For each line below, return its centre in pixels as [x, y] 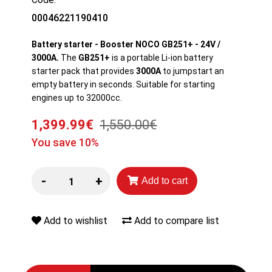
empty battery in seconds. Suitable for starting [124, 85]
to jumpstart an [193, 71]
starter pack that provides [84, 71]
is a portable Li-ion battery [162, 58]
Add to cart [165, 181]
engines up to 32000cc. [77, 98]
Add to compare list [177, 221]
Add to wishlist [76, 221]
